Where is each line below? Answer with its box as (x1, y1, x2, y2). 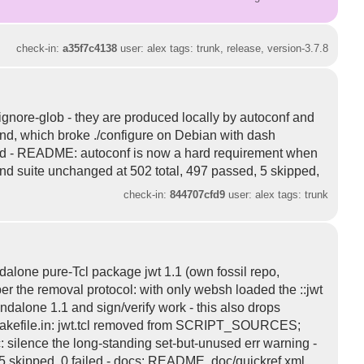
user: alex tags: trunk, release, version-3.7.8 (117, 41, 329, 54)
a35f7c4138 (63, 41, 118, 54)
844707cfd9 (170, 188, 226, 201)
